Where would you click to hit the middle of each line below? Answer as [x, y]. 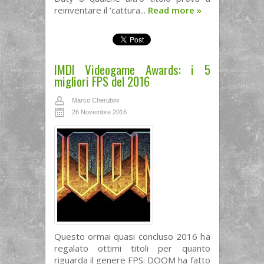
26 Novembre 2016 [99, 112]
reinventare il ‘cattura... [101, 10]
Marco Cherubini [95, 100]
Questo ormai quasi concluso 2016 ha [132, 236]
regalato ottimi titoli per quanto [132, 248]
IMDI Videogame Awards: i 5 [132, 69]
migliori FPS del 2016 [102, 81]
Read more [172, 10]
